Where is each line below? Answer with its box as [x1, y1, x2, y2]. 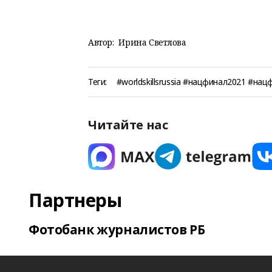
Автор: [88, 36, 114, 48]
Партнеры [29, 188, 122, 212]
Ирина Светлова [118, 36, 186, 48]
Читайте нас [88, 117, 168, 133]
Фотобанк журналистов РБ [29, 221, 205, 238]
